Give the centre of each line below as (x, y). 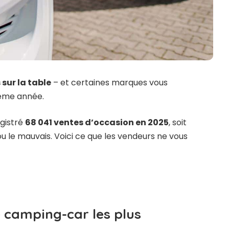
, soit (178, 122)
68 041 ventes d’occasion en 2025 (97, 122)
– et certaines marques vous (109, 82)
